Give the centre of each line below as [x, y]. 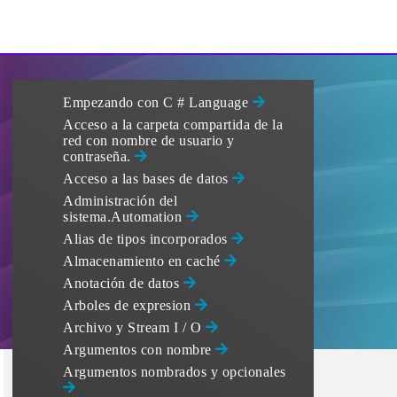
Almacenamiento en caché [144, 261]
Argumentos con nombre [139, 350]
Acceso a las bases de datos [148, 179]
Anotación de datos [123, 283]
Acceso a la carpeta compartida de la [173, 125]
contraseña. [99, 156]
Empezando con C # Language [158, 102]
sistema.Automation [125, 217]
